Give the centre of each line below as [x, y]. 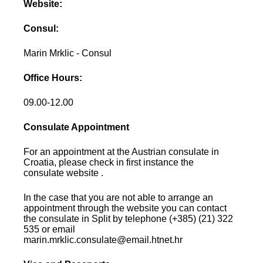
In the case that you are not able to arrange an [119, 197]
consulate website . [64, 173]
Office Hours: [53, 77]
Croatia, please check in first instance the [109, 162]
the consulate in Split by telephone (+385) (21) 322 [129, 218]
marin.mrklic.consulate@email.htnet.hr [103, 240]
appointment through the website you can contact [125, 208]
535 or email [50, 229]
